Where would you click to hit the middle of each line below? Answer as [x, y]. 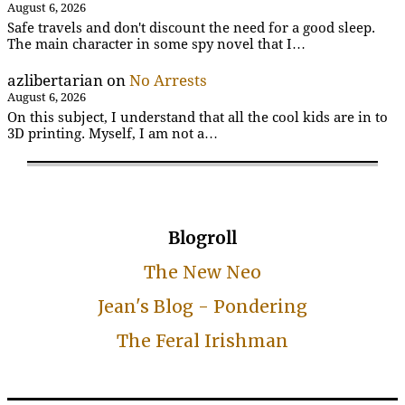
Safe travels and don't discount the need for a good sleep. [191, 28]
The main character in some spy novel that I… [156, 44]
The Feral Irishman [202, 340]
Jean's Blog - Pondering [202, 306]
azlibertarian [55, 80]
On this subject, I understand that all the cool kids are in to [198, 118]
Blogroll [202, 237]
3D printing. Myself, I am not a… [113, 134]
